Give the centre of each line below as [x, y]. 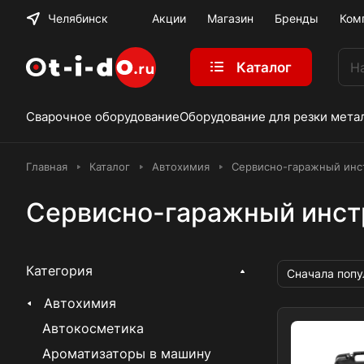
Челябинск [78, 18]
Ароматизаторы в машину [127, 353]
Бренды [296, 18]
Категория [59, 271]
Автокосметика [93, 328]
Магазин [230, 18]
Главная [47, 167]
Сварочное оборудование [103, 117]
